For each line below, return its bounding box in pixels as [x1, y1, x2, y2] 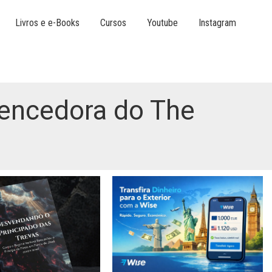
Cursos [100, 17, 127, 29]
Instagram [199, 17, 237, 29]
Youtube [147, 17, 178, 29]
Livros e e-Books [15, 17, 80, 29]
